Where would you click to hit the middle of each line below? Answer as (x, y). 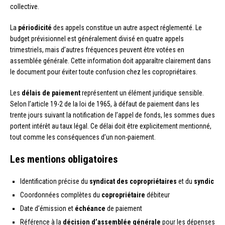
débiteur (157, 195)
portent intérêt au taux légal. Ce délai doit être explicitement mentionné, (111, 126)
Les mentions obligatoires (64, 159)
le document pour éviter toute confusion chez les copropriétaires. (104, 72)
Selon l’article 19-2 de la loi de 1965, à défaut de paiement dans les (105, 104)
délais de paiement (51, 93)
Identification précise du (55, 182)
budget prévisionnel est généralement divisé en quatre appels (97, 39)
